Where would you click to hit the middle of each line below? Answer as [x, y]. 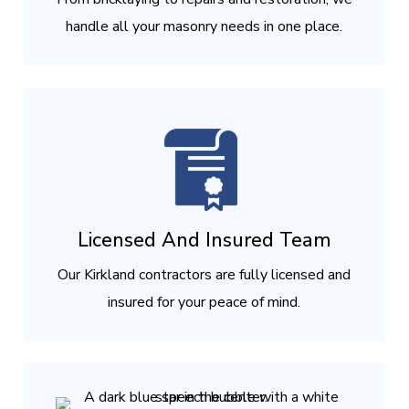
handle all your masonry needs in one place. [204, 27]
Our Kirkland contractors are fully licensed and [204, 275]
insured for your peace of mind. [204, 302]
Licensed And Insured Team [204, 240]
